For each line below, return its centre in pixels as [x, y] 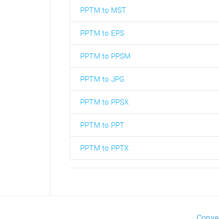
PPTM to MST [103, 11]
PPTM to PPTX [105, 148]
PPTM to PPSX [105, 102]
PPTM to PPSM [106, 56]
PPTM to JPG [102, 79]
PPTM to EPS [102, 33]
